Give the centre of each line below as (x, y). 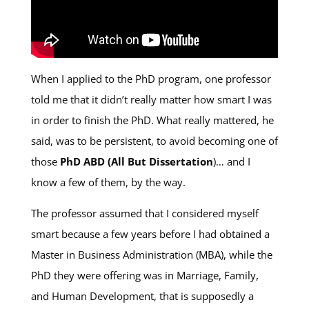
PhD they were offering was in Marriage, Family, (144, 275)
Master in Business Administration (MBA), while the (151, 254)
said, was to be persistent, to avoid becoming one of (154, 140)
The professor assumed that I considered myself (144, 213)
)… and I (231, 161)
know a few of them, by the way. (108, 182)
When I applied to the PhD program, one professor (151, 78)
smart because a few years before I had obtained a (150, 233)
